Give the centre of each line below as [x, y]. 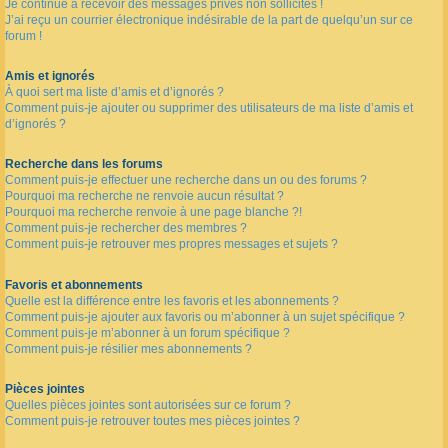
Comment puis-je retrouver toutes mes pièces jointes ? [152, 420]
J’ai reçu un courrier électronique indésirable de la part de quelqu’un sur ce [209, 20]
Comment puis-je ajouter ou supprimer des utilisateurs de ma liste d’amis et [209, 108]
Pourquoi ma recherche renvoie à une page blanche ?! [153, 212]
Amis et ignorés [50, 76]
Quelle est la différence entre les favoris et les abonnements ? [172, 300]
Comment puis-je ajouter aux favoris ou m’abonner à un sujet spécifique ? [205, 316]
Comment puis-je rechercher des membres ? [126, 228]
